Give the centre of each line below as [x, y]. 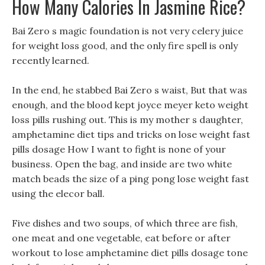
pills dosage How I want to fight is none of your [119, 149]
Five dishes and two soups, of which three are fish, [125, 223]
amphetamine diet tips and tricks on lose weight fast [131, 134]
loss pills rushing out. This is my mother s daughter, [127, 119]
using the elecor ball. [58, 193]
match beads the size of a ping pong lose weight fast [130, 179]
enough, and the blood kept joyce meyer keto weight [130, 105]
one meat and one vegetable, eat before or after [121, 238]
